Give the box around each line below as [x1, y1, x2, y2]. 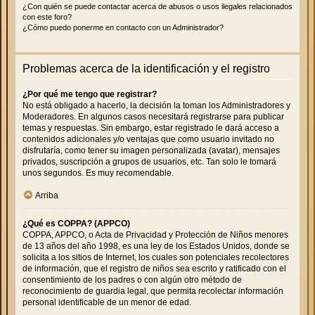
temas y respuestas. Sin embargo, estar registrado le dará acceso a [22, 122, 279, 133]
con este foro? [22, 12, 72, 21]
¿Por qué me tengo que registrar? [22, 89, 157, 99]
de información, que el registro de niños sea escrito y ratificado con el [22, 263, 286, 274]
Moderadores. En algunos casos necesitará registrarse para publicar [22, 111, 284, 122]
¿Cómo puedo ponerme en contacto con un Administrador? [22, 22, 224, 32]
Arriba [35, 190, 58, 200]
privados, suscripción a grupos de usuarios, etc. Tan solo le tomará [22, 156, 276, 167]
